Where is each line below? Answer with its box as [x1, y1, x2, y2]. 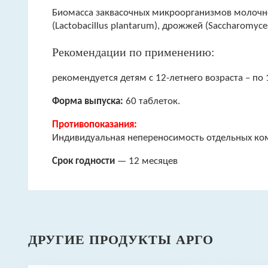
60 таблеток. [123, 96, 180, 107]
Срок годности [52, 156, 115, 167]
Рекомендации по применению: [52, 45, 215, 59]
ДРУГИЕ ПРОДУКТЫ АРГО [28, 232, 214, 248]
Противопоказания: [52, 120, 137, 130]
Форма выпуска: [52, 96, 123, 107]
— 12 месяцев [115, 156, 178, 167]
